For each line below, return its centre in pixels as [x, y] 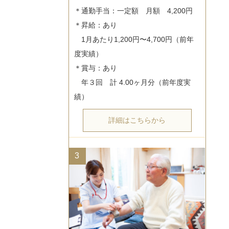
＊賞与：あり [96, 68]
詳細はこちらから [137, 120]
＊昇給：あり [96, 25]
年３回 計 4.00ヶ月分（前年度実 [133, 83]
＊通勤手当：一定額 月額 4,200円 [134, 11]
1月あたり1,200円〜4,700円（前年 [134, 40]
